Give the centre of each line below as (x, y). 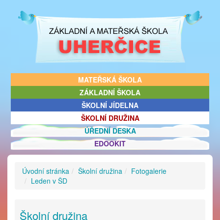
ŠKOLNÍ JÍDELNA (110, 105)
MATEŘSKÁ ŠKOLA (110, 80)
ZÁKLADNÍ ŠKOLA (110, 92)
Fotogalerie (149, 171)
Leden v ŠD (49, 181)
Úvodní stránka (46, 171)
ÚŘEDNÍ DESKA (110, 131)
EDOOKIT (110, 143)
